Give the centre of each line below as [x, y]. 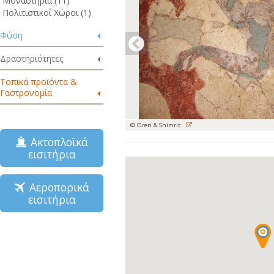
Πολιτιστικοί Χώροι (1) [47, 13]
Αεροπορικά [57, 187]
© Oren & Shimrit [156, 125]
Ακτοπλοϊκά [56, 142]
